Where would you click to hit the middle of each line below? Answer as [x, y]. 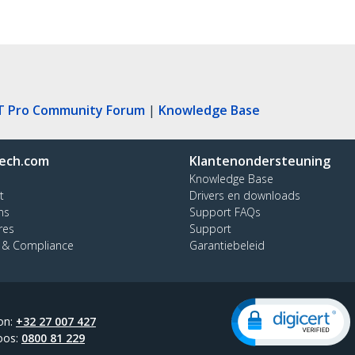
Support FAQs [225, 212]
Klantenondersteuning [260, 160]
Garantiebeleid [227, 245]
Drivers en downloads [245, 195]
